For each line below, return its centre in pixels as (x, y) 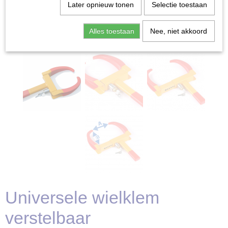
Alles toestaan (111, 31)
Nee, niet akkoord (178, 31)
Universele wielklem (82, 197)
